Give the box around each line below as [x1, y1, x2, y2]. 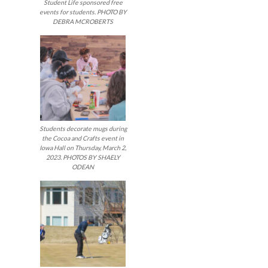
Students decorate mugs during [39, 125, 127, 133]
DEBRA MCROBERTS [53, 17, 114, 25]
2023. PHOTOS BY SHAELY [45, 154, 120, 162]
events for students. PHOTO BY [39, 8, 127, 16]
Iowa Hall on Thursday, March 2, [39, 144, 127, 152]
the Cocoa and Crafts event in [42, 135, 124, 142]
